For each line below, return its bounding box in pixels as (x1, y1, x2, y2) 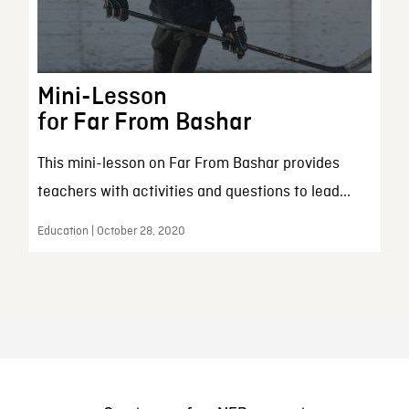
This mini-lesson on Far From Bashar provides (37, 154, 340, 174)
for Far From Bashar (37, 110, 251, 136)
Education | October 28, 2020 (37, 224, 185, 240)
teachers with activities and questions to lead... (37, 183, 351, 203)
